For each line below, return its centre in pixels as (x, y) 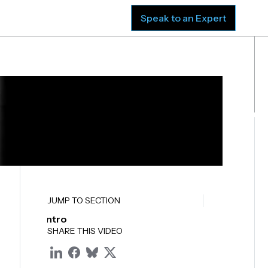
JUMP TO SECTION (84, 200)
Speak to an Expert (184, 18)
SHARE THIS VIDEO (85, 231)
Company (92, 18)
